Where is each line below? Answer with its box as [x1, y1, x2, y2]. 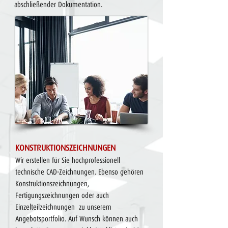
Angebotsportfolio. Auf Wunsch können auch [15, 215, 138, 223]
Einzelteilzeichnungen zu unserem [15, 203, 111, 211]
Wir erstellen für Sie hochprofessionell [15, 156, 120, 164]
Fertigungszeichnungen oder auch [15, 191, 109, 199]
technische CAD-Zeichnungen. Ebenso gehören [15, 168, 144, 176]
